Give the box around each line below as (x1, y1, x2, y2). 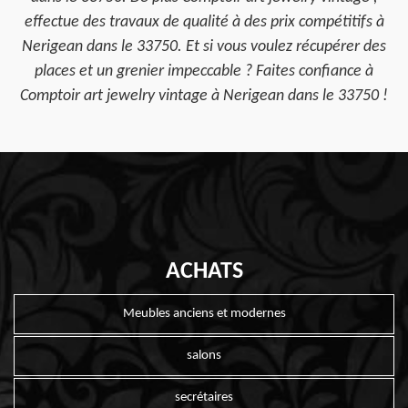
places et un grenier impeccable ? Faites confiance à (35, 63, 373, 80)
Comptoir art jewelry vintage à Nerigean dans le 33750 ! (20, 87, 388, 105)
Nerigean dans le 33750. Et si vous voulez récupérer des (22, 38, 386, 56)
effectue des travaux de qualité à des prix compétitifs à (24, 14, 384, 31)
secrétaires (175, 391, 233, 405)
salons (187, 349, 221, 363)
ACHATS (165, 260, 243, 284)
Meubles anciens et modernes (122, 307, 286, 321)
